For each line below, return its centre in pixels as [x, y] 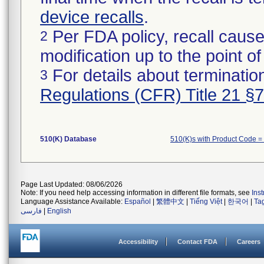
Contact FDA [197, 242]
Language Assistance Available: [72, 202]
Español [138, 202]
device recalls [92, 17]
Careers [249, 242]
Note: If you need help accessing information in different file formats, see [136, 193]
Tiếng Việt [206, 202]
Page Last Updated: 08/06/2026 [72, 184]
